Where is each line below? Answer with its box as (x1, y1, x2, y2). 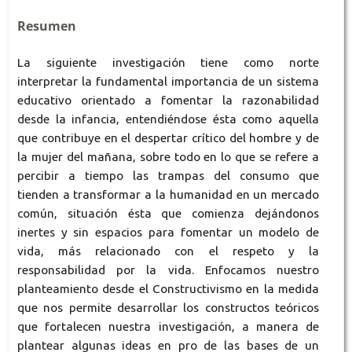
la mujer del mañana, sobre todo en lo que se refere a (16, 150, 320, 164)
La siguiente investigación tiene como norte (16, 56, 320, 70)
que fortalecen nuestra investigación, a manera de (16, 320, 320, 334)
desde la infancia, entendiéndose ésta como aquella (16, 112, 320, 126)
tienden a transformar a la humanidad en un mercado (16, 188, 320, 202)
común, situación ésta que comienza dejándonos (16, 207, 320, 221)
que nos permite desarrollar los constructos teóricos (16, 301, 320, 315)
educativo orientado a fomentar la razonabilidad (16, 93, 320, 108)
